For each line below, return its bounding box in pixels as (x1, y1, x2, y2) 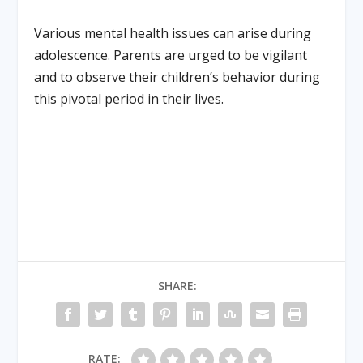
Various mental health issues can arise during (34, 24, 312, 43)
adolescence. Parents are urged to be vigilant (34, 46, 308, 65)
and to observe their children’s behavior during (34, 68, 321, 87)
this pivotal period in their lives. (34, 90, 224, 109)
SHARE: (158, 277, 197, 293)
